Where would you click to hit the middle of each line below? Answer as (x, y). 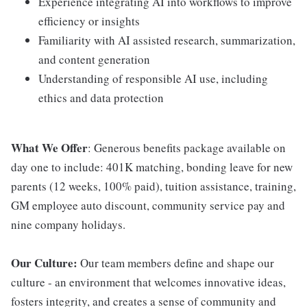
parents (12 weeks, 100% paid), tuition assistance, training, (153, 186)
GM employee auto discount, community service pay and (148, 205)
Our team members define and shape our (176, 263)
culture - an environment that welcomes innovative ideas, (148, 282)
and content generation (94, 59)
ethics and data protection (101, 98)
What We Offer (49, 148)
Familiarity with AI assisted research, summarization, (167, 40)
